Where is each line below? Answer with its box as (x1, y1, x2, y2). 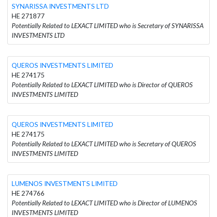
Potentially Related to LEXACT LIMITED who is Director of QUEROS (12, 80, 193, 89)
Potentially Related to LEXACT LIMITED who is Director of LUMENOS (12, 199, 197, 207)
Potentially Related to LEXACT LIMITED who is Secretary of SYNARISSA (12, 21, 203, 30)
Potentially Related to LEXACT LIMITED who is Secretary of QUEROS (12, 139, 196, 148)
